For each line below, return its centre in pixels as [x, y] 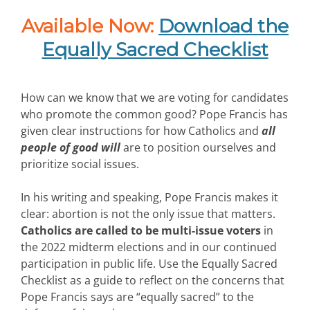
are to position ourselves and [200, 147]
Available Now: [88, 26]
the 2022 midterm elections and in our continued [149, 247]
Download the [224, 26]
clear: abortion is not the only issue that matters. [148, 213]
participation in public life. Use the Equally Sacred [149, 263]
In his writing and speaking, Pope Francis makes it [149, 197]
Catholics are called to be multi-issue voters [141, 230]
